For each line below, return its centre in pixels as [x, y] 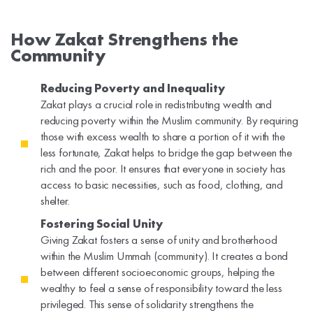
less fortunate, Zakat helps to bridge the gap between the [166, 153]
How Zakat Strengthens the [124, 40]
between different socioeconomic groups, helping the [158, 272]
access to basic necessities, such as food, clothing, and [162, 185]
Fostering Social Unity [102, 224]
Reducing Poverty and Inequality [133, 88]
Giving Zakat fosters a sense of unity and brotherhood [159, 240]
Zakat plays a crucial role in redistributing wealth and [156, 104]
